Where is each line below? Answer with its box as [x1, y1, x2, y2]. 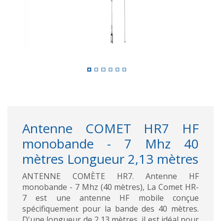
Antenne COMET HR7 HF [22, 119, 199, 137]
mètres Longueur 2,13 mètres [22, 149, 198, 168]
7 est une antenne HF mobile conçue [22, 192, 199, 203]
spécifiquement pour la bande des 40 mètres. [22, 203, 199, 214]
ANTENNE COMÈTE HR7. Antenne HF [22, 170, 199, 182]
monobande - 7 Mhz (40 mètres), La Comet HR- [22, 181, 199, 192]
